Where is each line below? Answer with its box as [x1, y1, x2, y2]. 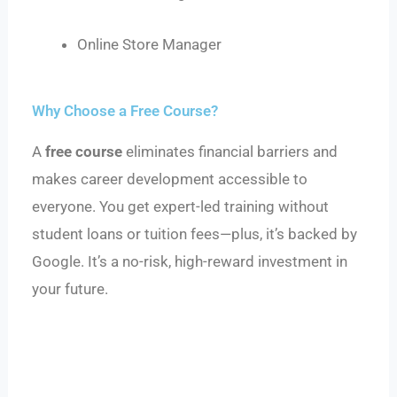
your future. [32, 279, 109, 298]
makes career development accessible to [32, 169, 308, 188]
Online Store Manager [77, 35, 222, 54]
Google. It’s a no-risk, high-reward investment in [32, 252, 348, 270]
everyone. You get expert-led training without [32, 197, 330, 215]
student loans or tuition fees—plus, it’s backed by [32, 224, 358, 243]
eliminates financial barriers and [122, 142, 339, 160]
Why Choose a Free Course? [32, 101, 219, 120]
